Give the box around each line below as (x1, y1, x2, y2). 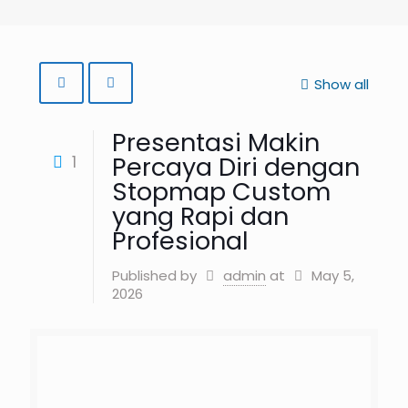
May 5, (311, 266, 354, 285)
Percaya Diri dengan (112, 150, 360, 184)
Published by (112, 266, 197, 285)
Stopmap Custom (112, 175, 331, 209)
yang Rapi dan (112, 199, 289, 233)
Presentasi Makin (112, 126, 320, 159)
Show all (314, 75, 369, 94)
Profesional (112, 224, 249, 258)
